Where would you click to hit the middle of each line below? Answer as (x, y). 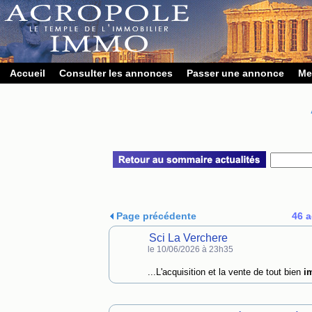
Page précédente (155, 216)
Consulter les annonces (116, 73)
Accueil (28, 73)
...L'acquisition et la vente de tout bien (225, 272)
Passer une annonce (235, 73)
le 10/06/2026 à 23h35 (190, 249)
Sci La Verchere (188, 238)
